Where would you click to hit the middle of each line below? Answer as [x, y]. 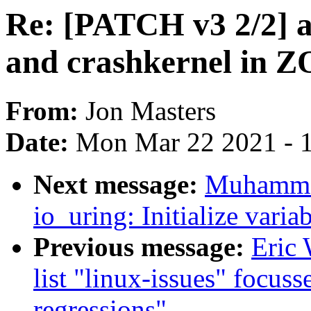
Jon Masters [151, 111]
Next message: [119, 185]
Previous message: [142, 247]
